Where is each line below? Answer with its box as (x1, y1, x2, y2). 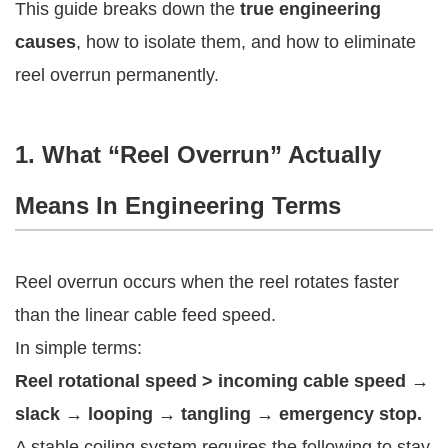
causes (15, 31, 76, 52)
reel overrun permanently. (15, 64, 219, 85)
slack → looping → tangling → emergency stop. (15, 403, 422, 424)
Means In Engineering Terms (15, 191, 341, 219)
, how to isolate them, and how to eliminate (76, 31, 416, 52)
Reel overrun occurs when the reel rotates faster (15, 271, 399, 292)
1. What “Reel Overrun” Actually (15, 140, 381, 168)
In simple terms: (15, 337, 142, 358)
